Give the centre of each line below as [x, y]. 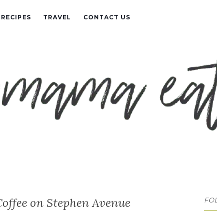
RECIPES [16, 17]
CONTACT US [107, 17]
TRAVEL [57, 17]
